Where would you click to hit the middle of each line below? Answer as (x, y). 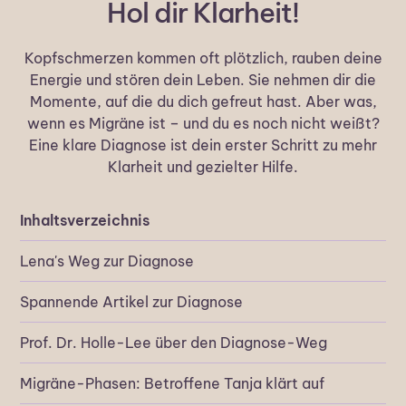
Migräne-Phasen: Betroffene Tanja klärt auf (173, 384)
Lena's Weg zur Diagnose (107, 261)
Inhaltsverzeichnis (85, 221)
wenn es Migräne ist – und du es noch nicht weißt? (203, 124)
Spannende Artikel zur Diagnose (132, 302)
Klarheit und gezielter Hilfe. (203, 167)
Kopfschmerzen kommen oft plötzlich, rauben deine (203, 58)
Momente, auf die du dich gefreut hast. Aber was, (203, 102)
